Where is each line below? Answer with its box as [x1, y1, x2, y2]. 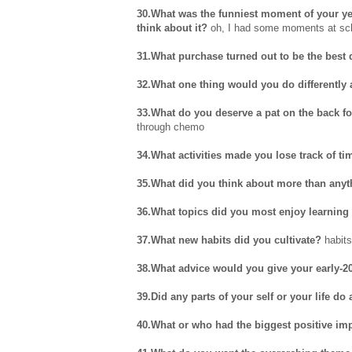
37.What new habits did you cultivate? [137, 234, 321, 247]
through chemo [137, 121, 204, 134]
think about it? [137, 22, 207, 35]
